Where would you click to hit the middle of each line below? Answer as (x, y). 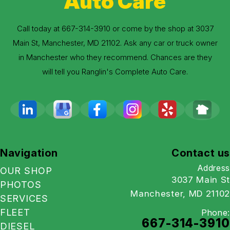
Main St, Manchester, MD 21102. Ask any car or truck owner (115, 43)
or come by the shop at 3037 (162, 28)
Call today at (39, 28)
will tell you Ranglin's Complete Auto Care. (115, 71)
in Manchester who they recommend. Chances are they (115, 57)
